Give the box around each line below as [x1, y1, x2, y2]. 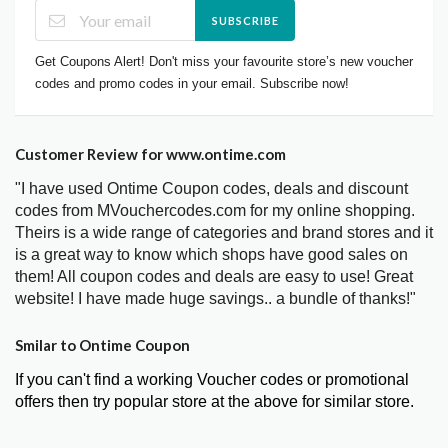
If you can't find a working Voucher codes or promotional [15, 371, 409, 389]
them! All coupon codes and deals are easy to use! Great [15, 268, 413, 286]
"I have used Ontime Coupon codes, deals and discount [15, 180, 408, 198]
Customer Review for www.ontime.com [15, 145, 286, 164]
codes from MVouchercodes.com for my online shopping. [15, 202, 415, 220]
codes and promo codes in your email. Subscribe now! [35, 76, 349, 92]
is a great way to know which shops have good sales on [15, 246, 408, 264]
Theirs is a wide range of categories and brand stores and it [15, 224, 433, 242]
